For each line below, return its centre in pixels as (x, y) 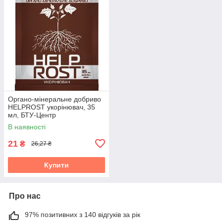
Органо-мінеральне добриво (55, 99)
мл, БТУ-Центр (32, 115)
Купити (56, 165)
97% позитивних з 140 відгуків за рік (83, 214)
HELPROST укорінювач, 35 (52, 107)
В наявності (27, 127)
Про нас (25, 196)
